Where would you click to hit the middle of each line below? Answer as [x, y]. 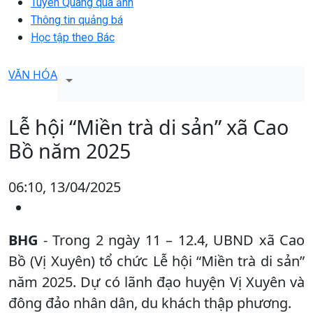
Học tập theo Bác [73, 37]
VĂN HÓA [33, 74]
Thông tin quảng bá [77, 20]
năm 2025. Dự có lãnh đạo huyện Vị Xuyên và [156, 282]
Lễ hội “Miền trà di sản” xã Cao [148, 126]
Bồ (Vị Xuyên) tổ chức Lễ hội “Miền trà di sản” [156, 261]
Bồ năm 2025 [70, 150]
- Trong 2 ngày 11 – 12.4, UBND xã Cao [171, 240]
